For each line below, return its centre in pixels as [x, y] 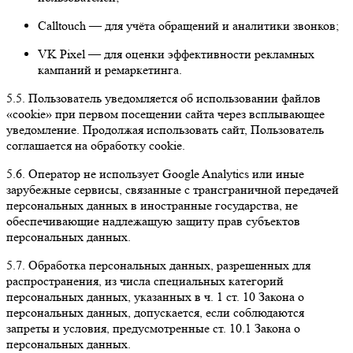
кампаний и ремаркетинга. [110, 69]
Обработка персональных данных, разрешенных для [169, 265]
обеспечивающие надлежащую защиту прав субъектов [153, 221]
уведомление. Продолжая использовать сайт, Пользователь [165, 129]
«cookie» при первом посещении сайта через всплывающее [165, 113]
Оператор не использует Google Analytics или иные [165, 173]
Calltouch [62, 25]
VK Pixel [61, 54]
